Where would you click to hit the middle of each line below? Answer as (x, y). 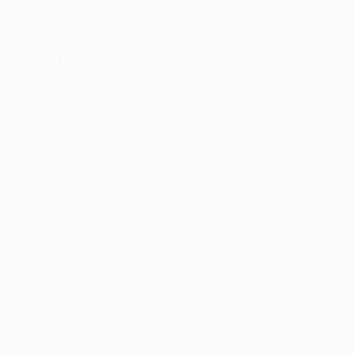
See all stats (311, 59)
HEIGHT (23, 24)
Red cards (217, 104)
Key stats (50, 58)
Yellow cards (45, 104)
